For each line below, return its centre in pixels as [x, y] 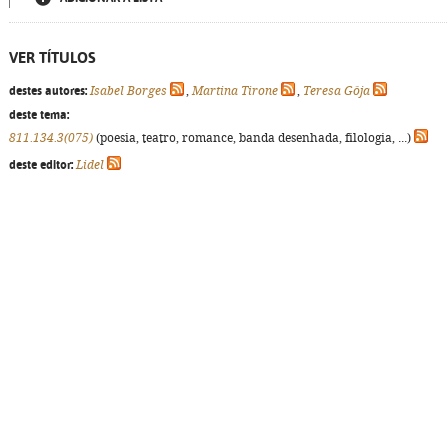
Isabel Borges [128, 91]
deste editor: [41, 165]
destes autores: [48, 91]
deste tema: [39, 115]
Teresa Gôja [336, 91]
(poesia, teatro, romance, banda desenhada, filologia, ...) [253, 138]
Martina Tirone [235, 91]
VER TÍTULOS [52, 57]
